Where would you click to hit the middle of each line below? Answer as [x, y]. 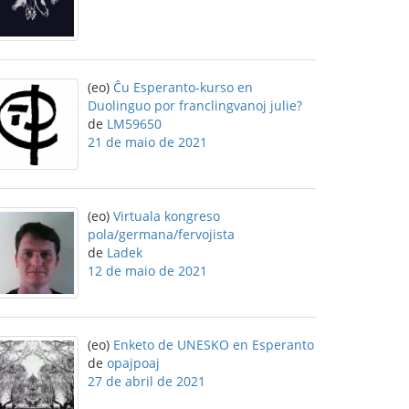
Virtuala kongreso [167, 216]
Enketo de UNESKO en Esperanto [214, 345]
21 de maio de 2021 [147, 142]
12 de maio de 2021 [147, 271]
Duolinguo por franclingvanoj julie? [195, 105]
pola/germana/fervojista [161, 234]
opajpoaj [133, 363]
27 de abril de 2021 [147, 381]
